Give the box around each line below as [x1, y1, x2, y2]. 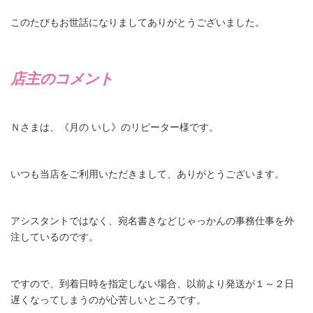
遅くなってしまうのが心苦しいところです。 [10, 293, 206, 305]
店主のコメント [10, 70, 113, 87]
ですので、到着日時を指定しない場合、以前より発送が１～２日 [10, 277, 294, 289]
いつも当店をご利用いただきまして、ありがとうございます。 [10, 168, 284, 180]
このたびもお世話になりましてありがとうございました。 [10, 16, 265, 28]
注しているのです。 [10, 231, 99, 242]
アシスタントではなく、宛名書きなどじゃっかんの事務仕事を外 [10, 214, 294, 226]
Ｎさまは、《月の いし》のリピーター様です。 [10, 121, 219, 133]
